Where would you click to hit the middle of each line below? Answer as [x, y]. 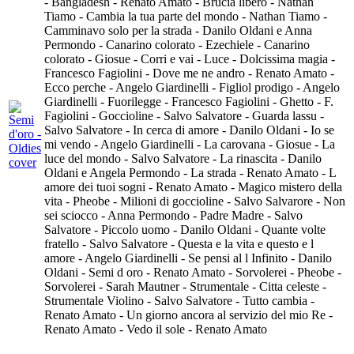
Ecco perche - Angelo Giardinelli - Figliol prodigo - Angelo [192, 88]
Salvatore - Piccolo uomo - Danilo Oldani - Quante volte [185, 230]
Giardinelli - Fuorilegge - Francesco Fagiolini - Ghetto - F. [189, 102]
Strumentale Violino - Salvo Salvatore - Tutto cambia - [179, 301]
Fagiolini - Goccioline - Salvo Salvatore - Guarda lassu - [184, 116]
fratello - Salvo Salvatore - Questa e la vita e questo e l [179, 244]
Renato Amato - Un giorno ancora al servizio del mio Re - [188, 315]
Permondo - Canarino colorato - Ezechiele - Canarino [177, 45]
